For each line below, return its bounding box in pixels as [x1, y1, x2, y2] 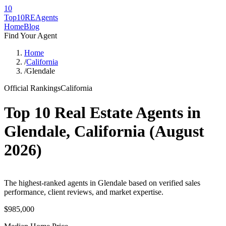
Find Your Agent [4, 31, 57, 40]
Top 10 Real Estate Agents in [4, 103, 201, 122]
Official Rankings [4, 84, 61, 92]
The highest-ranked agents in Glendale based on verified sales [4, 178, 200, 187]
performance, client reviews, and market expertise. [4, 187, 163, 196]
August [155, 122, 204, 141]
